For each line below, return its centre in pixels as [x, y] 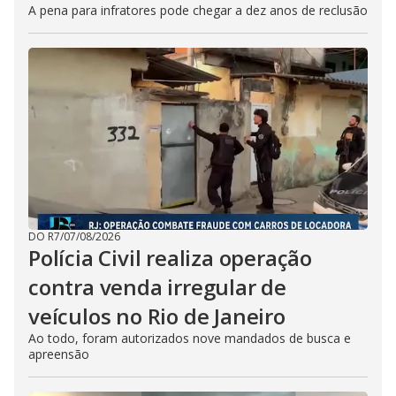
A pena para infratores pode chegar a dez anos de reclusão [198, 10]
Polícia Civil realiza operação [170, 258]
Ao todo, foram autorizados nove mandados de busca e [190, 338]
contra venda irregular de [157, 287]
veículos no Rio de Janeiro [157, 316]
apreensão [59, 354]
